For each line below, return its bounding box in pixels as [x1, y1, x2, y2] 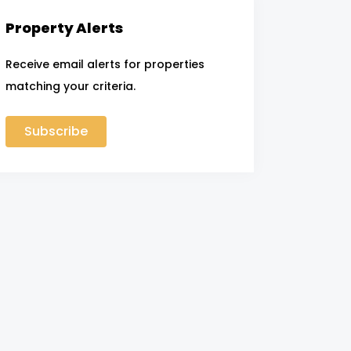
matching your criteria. [5, 78, 136, 94]
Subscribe [24, 121, 88, 140]
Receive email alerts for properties [5, 56, 204, 72]
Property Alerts [5, 17, 123, 38]
